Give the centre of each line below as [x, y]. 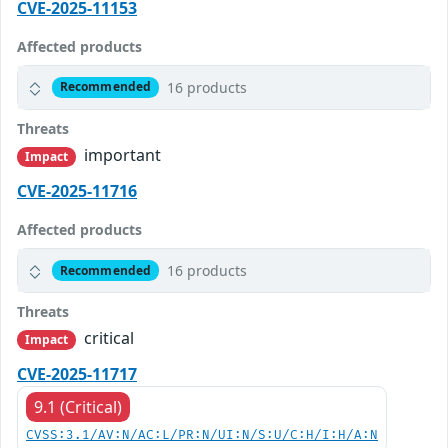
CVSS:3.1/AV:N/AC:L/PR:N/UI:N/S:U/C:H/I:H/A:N [202, 436]
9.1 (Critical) [78, 407]
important [121, 154]
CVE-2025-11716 [77, 191]
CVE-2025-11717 [77, 374]
